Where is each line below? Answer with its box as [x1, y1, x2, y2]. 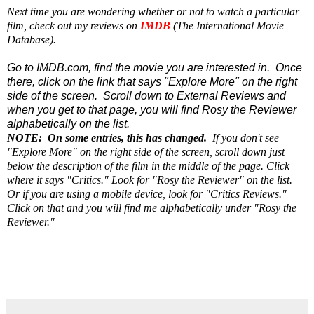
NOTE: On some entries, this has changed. [7, 131, 207, 144]
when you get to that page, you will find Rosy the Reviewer [7, 103, 296, 116]
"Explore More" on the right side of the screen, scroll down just [7, 145, 285, 158]
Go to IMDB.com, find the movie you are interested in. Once [7, 61, 302, 74]
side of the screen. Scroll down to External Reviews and [7, 89, 286, 102]
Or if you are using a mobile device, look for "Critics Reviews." [7, 187, 287, 200]
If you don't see [207, 131, 279, 144]
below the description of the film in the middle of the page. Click [7, 159, 289, 172]
